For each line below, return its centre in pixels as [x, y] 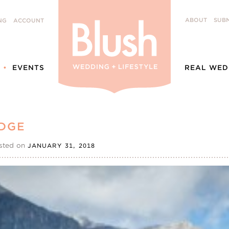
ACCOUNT [29, 21]
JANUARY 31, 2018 [62, 146]
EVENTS [28, 68]
